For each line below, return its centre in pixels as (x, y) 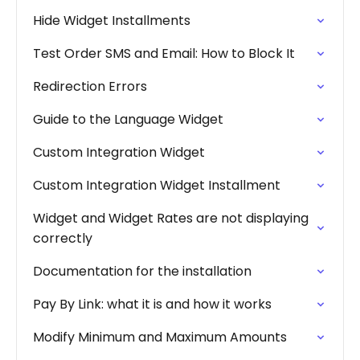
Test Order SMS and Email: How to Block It (164, 53)
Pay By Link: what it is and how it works (152, 304)
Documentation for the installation (142, 271)
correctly (63, 238)
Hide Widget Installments (112, 20)
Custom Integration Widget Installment (157, 185)
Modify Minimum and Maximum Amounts (160, 337)
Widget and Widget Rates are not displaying (171, 218)
